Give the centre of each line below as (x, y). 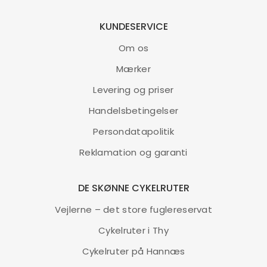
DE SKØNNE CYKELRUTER (133, 188)
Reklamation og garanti (133, 152)
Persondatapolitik (133, 131)
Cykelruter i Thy (133, 230)
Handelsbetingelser (133, 111)
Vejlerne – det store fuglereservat (133, 209)
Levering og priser (133, 90)
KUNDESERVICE (133, 27)
